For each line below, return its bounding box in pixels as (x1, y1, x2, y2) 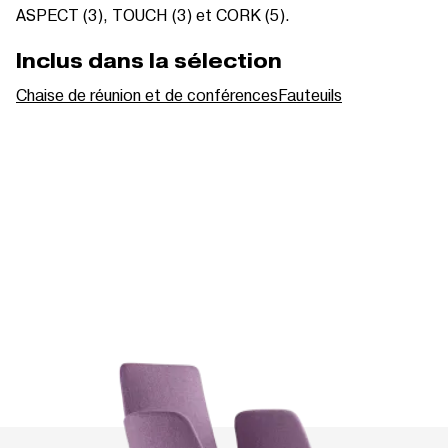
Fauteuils (278, 83, 342, 105)
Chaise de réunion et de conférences (16, 83, 278, 105)
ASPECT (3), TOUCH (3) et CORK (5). (16, 3, 290, 25)
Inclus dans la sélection (16, 47, 282, 74)
